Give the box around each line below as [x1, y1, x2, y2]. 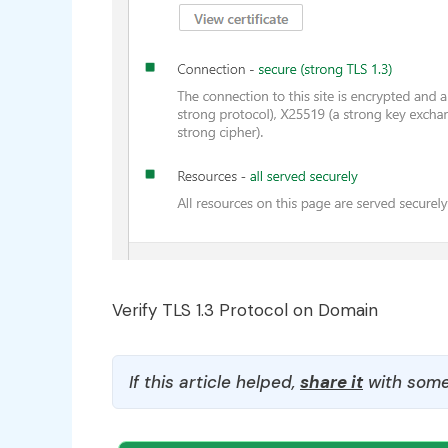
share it [300, 370, 363, 393]
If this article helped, [129, 370, 300, 393]
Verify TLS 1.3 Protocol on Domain [112, 298, 378, 321]
